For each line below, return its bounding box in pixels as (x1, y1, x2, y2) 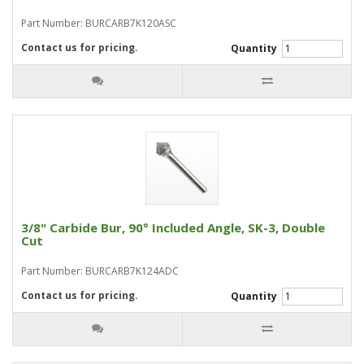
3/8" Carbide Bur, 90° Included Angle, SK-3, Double (21, 219, 325, 236)
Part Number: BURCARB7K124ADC (21, 264, 179, 278)
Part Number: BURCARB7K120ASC (21, 16, 176, 30)
